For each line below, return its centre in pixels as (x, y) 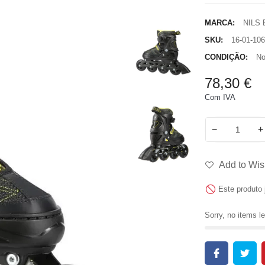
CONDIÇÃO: (226, 57)
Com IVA (220, 97)
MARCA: (219, 23)
